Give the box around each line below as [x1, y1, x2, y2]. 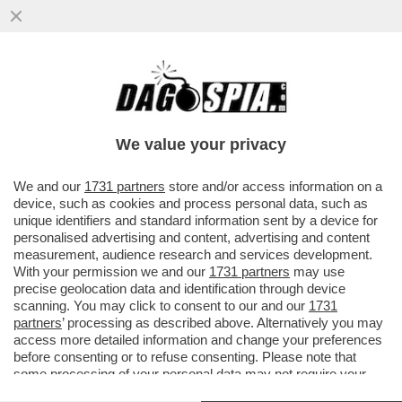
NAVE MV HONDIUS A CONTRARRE [9, 99, 310, 119]
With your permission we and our [13, 264, 209, 279]
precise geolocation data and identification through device [13, 281, 345, 296]
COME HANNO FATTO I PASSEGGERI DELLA [9, 80, 391, 100]
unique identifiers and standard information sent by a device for [13, 213, 378, 228]
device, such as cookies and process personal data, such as [13, 196, 368, 211]
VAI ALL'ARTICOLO [36, 155, 163, 171]
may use [290, 264, 345, 279]
